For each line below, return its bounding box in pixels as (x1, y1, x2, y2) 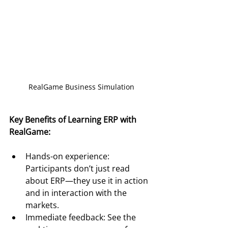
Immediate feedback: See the (25, 212, 138, 223)
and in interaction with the (25, 187, 129, 198)
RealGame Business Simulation (28, 82, 134, 92)
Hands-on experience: (25, 151, 111, 162)
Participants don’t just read (25, 163, 132, 174)
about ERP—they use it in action (25, 175, 150, 186)
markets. (25, 199, 59, 211)
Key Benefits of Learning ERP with (9, 114, 138, 125)
